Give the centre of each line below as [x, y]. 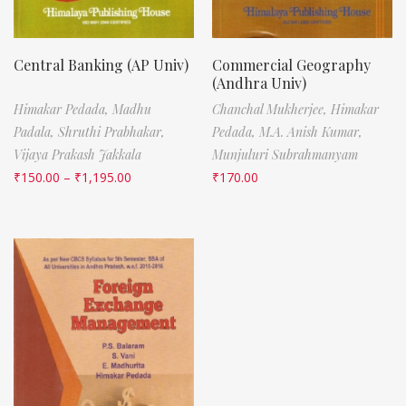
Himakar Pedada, [63, 109]
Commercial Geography [291, 64]
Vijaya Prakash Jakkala [77, 154]
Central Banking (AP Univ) [101, 64]
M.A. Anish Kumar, [311, 131]
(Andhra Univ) [259, 82]
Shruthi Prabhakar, [111, 131]
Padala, [36, 131]
